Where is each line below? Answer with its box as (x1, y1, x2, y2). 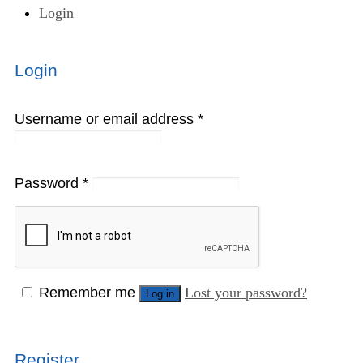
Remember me (39, 284, 135, 301)
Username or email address (15, 110, 198, 127)
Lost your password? (185, 284, 307, 301)
